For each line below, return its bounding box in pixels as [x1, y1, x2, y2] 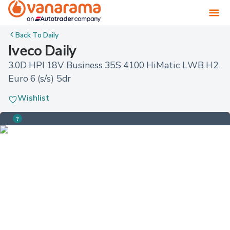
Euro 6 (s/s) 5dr [8, 73, 71, 84]
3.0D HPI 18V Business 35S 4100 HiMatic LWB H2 [8, 60, 221, 71]
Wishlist [17, 92, 49, 103]
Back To [15, 30, 44, 39]
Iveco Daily [8, 42, 76, 60]
